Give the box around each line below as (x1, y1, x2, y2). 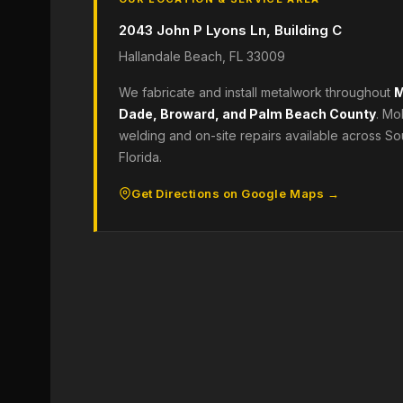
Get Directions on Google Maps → (131, 186, 340, 201)
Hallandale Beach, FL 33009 (119, 49, 285, 64)
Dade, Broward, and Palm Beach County (119, 106, 376, 121)
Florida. (119, 149, 162, 165)
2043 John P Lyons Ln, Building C (119, 22, 342, 39)
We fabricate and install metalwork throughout (119, 85, 394, 100)
